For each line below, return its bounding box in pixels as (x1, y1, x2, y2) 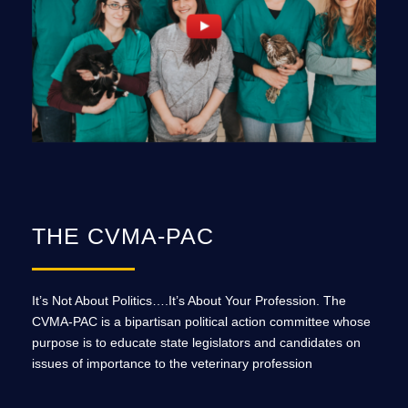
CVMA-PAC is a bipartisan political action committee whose (32, 314, 371, 330)
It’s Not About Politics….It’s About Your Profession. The (32, 293, 346, 309)
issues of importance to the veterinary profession (32, 356, 312, 372)
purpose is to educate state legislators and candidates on (32, 335, 361, 351)
